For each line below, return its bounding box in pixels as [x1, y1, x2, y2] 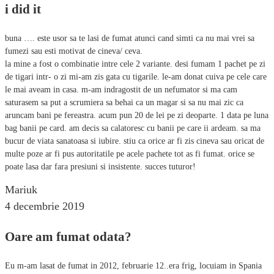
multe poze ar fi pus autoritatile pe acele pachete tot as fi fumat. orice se [5, 149, 254, 158]
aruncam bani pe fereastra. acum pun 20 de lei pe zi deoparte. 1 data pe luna [5, 110, 268, 120]
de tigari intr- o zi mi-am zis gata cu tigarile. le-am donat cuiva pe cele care [5, 72, 267, 81]
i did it [5, 1, 41, 17]
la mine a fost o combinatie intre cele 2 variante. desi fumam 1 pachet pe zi [5, 59, 265, 68]
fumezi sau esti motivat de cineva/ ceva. [5, 46, 143, 56]
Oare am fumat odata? [5, 229, 131, 244]
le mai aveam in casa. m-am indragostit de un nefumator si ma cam [5, 84, 237, 94]
